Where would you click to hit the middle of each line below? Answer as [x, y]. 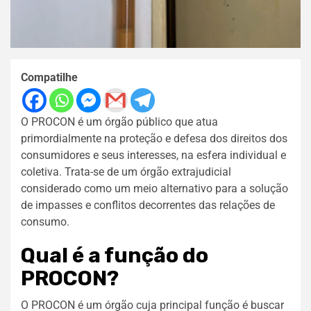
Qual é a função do [115, 255]
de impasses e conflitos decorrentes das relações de [148, 205]
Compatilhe [49, 77]
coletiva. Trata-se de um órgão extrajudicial [126, 171]
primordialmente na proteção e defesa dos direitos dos [154, 138]
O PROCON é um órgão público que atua [119, 121]
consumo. [45, 221]
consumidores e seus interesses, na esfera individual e [153, 155]
